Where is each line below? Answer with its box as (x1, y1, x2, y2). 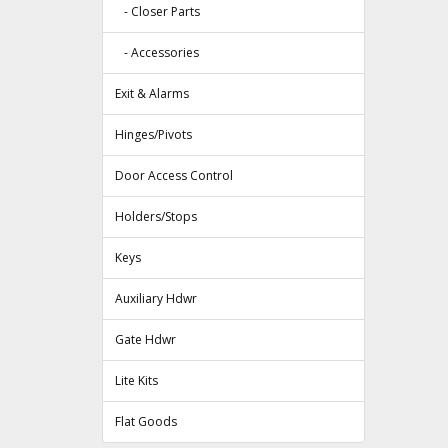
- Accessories (115, 44, 199, 62)
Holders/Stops (115, 208, 197, 226)
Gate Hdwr (115, 331, 176, 349)
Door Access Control (115, 167, 233, 185)
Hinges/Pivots (115, 126, 192, 144)
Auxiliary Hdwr (115, 290, 197, 308)
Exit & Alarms (115, 85, 189, 103)
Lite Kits (115, 372, 158, 390)
